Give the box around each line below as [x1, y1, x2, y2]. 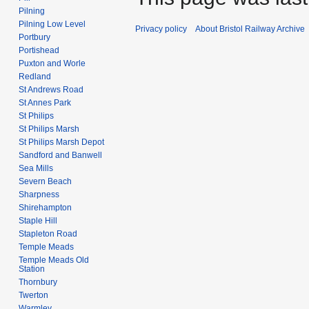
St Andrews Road [19, 84, 84, 94]
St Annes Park [19, 97, 72, 108]
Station [19, 263, 46, 274]
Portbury [19, 32, 51, 42]
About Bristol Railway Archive [195, 24, 305, 34]
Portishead [19, 45, 60, 55]
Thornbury [19, 277, 58, 287]
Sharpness [19, 189, 60, 199]
